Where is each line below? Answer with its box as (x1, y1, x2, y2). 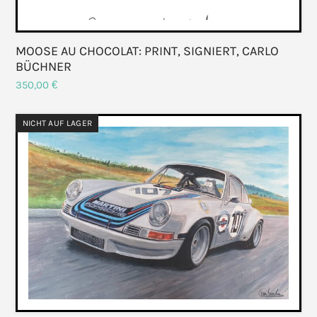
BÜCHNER (16, 58, 72, 74)
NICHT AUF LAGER (22, 118, 93, 129)
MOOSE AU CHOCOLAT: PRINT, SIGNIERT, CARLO (16, 42, 279, 59)
